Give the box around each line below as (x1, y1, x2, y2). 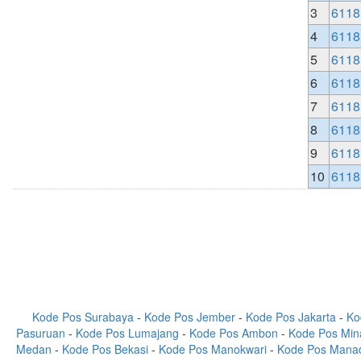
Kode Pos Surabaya (32, 309, 134, 325)
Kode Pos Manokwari (159, 341, 267, 357)
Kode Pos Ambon (189, 325, 278, 341)
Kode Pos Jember (144, 309, 235, 325)
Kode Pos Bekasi (62, 341, 148, 357)
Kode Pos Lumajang (75, 325, 179, 341)
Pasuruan (15, 325, 65, 341)
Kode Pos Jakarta (246, 309, 336, 325)
